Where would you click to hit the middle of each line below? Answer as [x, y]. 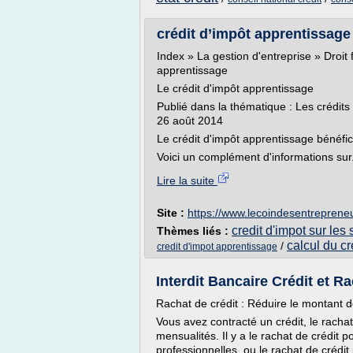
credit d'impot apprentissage [217, 247]
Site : [172, 213]
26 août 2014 [190, 121]
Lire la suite [187, 180]
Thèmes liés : [194, 231]
